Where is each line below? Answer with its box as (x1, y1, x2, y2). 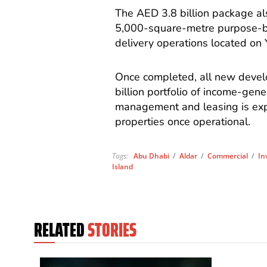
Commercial (207, 151, 249, 162)
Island (112, 162, 133, 172)
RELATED (34, 215, 85, 246)
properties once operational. (115, 114, 251, 129)
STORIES (88, 215, 136, 246)
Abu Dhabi (133, 151, 170, 162)
